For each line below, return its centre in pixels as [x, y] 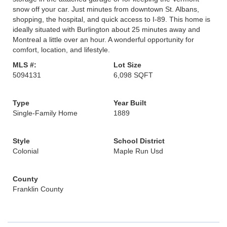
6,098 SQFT [133, 75]
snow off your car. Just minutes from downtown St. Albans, [106, 9]
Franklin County [38, 189]
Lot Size [127, 65]
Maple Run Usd [138, 151]
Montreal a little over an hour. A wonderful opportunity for [103, 40]
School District [139, 141]
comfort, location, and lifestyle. [61, 50]
